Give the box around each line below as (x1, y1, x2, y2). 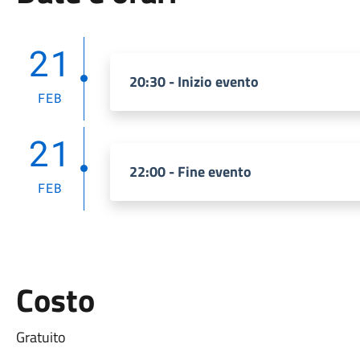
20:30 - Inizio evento (129, 71, 259, 92)
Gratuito (15, 326, 66, 348)
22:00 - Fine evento (129, 161, 252, 182)
